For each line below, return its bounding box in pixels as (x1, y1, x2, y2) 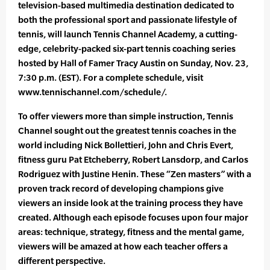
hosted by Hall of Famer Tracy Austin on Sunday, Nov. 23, (18, 58, 248, 69)
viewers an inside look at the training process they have (18, 198, 243, 209)
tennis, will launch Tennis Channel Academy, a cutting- (18, 29, 237, 40)
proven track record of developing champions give (18, 183, 224, 194)
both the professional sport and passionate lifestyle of (18, 14, 237, 25)
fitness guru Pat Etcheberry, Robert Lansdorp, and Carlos (18, 154, 248, 165)
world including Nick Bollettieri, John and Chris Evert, (18, 140, 233, 151)
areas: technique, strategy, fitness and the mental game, (18, 227, 244, 237)
